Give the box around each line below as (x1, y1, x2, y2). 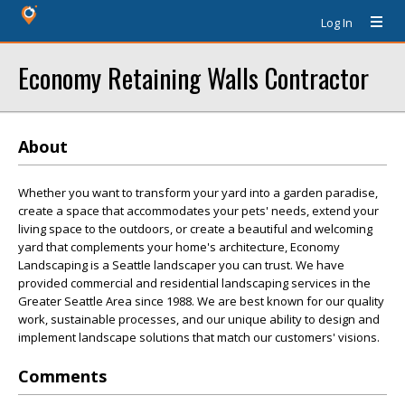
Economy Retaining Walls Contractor (18, 58, 369, 97)
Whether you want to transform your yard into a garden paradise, (18, 184, 378, 201)
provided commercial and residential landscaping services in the (18, 275, 371, 291)
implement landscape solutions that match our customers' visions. (18, 329, 380, 345)
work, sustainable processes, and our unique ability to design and (18, 311, 380, 327)
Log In (321, 14, 353, 31)
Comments (18, 365, 107, 387)
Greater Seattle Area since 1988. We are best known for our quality (18, 293, 384, 309)
